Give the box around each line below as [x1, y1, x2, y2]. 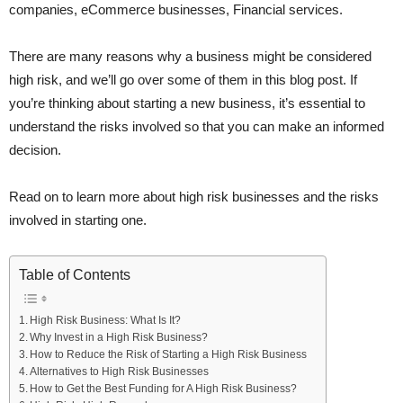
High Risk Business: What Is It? [30, 313, 182, 326]
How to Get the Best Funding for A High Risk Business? [30, 381, 298, 394]
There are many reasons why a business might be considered [9, 48, 372, 64]
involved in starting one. [9, 211, 147, 228]
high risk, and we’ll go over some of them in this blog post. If [9, 71, 357, 87]
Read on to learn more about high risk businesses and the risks [9, 188, 379, 204]
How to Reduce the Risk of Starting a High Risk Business [30, 347, 308, 360]
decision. [9, 141, 61, 157]
